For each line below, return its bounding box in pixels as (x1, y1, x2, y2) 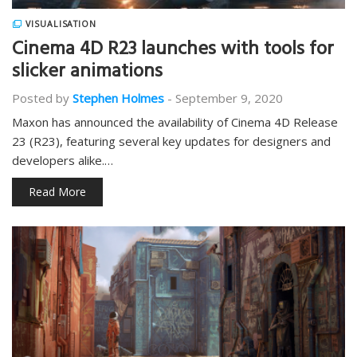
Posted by (12, 90, 69, 106)
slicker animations (12, 55, 163, 92)
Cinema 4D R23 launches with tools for (12, 33, 334, 69)
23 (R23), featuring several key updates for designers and (12, 133, 331, 149)
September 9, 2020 (175, 90, 283, 106)
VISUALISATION (25, 18, 97, 29)
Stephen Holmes (73, 90, 164, 106)
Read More (29, 184, 86, 199)
